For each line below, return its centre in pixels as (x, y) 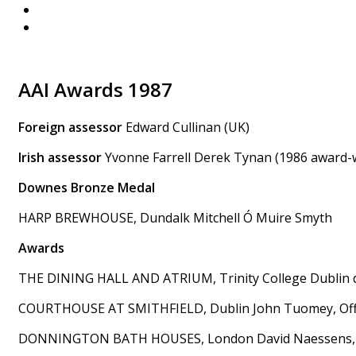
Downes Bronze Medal (88, 187)
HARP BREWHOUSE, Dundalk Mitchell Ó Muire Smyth (175, 217)
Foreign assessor (70, 127)
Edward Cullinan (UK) (186, 127)
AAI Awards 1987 (95, 89)
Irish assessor (62, 157)
